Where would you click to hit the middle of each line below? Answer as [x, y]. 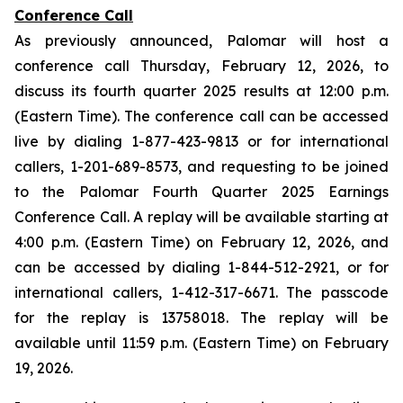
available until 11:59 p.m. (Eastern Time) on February [201, 343]
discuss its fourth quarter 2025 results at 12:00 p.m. [201, 91]
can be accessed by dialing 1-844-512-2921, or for [201, 267]
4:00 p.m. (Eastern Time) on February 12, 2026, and [201, 242]
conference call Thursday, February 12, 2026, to [201, 66]
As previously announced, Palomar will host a [201, 40]
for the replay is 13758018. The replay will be [201, 318]
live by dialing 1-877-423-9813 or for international [201, 141]
